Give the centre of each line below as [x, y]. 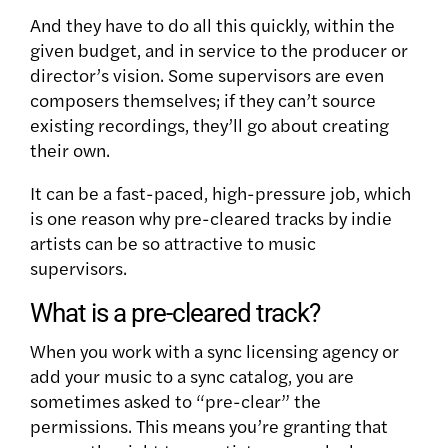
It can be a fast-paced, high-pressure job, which [220, 193]
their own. [72, 150]
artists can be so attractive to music [173, 243]
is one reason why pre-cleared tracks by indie [211, 218]
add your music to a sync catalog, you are [192, 376]
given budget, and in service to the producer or [219, 50]
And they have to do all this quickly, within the [212, 25]
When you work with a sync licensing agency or [214, 351]
